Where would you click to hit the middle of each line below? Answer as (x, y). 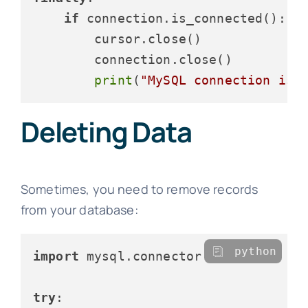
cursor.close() (117, 39)
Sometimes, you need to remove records (139, 189)
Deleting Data (106, 132)
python (256, 252)
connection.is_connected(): (182, 19)
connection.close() (132, 60)
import (56, 256)
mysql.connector (140, 256)
